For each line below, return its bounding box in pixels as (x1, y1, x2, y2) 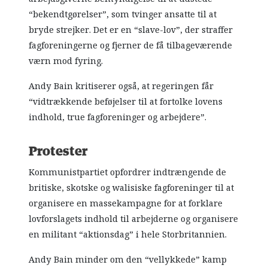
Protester (29, 145, 88, 159)
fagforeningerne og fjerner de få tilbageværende (29, 39, 233, 53)
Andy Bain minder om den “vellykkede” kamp (29, 253, 227, 267)
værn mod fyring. (29, 54, 103, 68)
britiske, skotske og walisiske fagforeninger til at (29, 181, 234, 195)
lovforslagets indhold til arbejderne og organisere (29, 212, 239, 226)
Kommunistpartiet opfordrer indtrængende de (29, 166, 227, 179)
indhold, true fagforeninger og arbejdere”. (29, 111, 207, 124)
